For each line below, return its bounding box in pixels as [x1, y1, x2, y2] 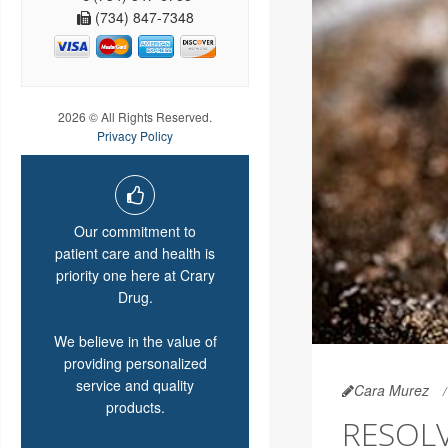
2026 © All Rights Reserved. [58, 108, 212, 126]
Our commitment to [74, 221, 196, 242]
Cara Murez [353, 380, 429, 401]
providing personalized [63, 353, 207, 374]
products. [105, 397, 165, 418]
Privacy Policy [97, 127, 173, 145]
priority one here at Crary [55, 265, 215, 286]
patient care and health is [55, 243, 215, 264]
